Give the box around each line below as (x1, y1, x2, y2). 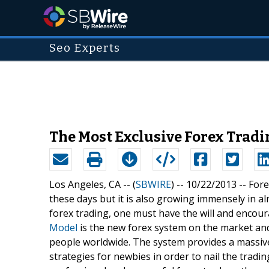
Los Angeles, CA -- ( (49, 177, 136, 191)
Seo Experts (49, 41, 121, 55)
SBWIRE (136, 177, 171, 191)
